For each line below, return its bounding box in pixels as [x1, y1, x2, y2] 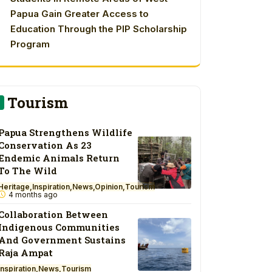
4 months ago [7, 190, 58, 200]
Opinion [95, 182, 123, 192]
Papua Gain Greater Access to [10, 8, 149, 20]
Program [10, 38, 50, 50]
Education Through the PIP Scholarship [10, 23, 187, 35]
